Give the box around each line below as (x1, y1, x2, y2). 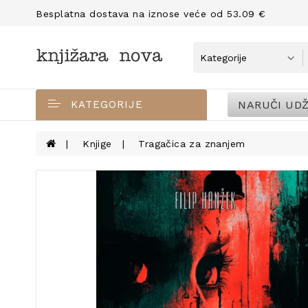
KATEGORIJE (71, 98, 143, 111)
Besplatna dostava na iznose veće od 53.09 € (36, 8, 266, 19)
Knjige (82, 138, 112, 149)
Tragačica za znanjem (138, 138, 245, 149)
